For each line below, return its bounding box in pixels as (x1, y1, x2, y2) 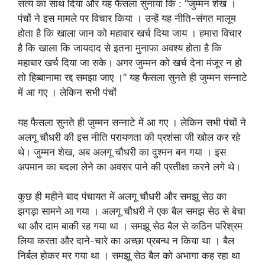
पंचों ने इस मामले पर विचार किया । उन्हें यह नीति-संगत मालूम (18, 12, 236, 24)
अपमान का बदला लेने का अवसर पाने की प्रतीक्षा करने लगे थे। (18, 160, 241, 173)
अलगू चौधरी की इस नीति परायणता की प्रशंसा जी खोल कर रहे (18, 131, 240, 143)
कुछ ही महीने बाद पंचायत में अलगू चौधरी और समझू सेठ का (18, 190, 227, 202)
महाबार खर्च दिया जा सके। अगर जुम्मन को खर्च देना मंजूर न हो (18, 57, 242, 69)
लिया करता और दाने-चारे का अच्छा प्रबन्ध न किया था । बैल (18, 235, 234, 247)
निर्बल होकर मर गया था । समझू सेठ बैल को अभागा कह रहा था (18, 250, 240, 261)
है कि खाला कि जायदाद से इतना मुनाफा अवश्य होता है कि (18, 42, 222, 54)
